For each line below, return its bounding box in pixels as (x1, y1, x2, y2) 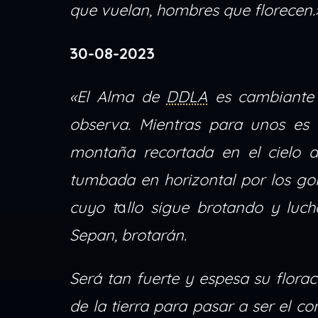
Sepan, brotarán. (70, 225, 187, 246)
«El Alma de (70, 87, 167, 107)
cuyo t (70, 197, 118, 218)
